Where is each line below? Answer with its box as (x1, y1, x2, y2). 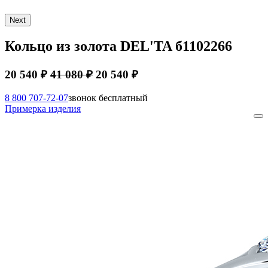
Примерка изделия (5, 103, 81, 114)
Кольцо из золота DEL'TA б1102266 (5, 38, 232, 54)
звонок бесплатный (68, 92, 148, 103)
